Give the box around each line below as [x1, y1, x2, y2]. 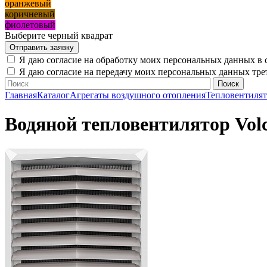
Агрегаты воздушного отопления [70, 90, 206, 101]
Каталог [37, 90, 70, 101]
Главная [5, 90, 37, 101]
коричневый [5, 9, 55, 20]
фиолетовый [5, 20, 55, 30]
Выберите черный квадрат [5, 30, 113, 41]
